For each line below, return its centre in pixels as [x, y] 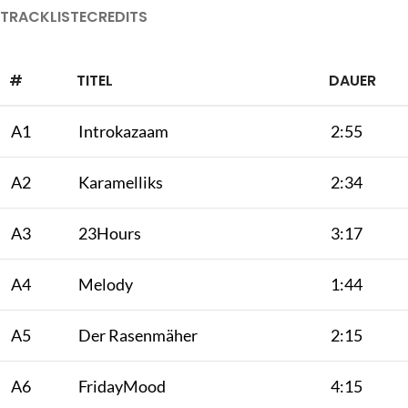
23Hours [110, 233]
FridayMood [122, 386]
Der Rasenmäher [138, 335]
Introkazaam [123, 131]
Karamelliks [121, 182]
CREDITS [117, 16]
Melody [106, 284]
